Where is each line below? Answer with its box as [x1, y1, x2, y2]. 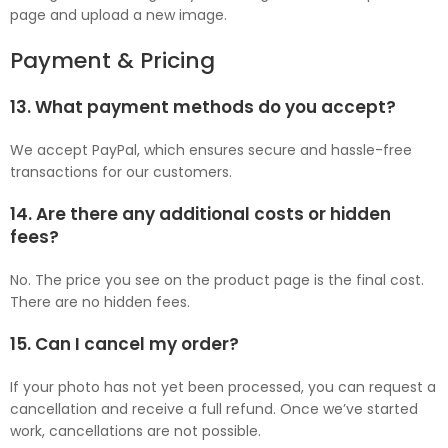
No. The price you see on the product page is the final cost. [10, 270, 424, 290]
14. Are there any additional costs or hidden [10, 202, 391, 226]
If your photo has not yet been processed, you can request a [10, 377, 436, 397]
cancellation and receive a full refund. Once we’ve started [10, 399, 418, 419]
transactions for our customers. [10, 162, 232, 182]
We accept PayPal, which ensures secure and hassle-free [10, 140, 412, 160]
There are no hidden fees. [10, 292, 190, 312]
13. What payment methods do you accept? [10, 95, 396, 119]
